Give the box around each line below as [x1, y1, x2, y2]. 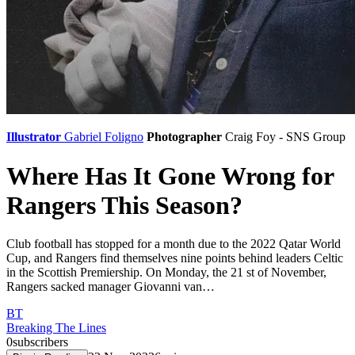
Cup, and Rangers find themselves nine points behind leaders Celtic [6, 251, 343, 265]
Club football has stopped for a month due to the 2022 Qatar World [6, 237, 341, 251]
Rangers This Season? [6, 190, 242, 219]
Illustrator [6, 130, 61, 144]
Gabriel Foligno [64, 130, 143, 144]
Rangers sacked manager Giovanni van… [6, 280, 215, 294]
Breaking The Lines [6, 321, 106, 335]
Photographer [147, 130, 222, 144]
